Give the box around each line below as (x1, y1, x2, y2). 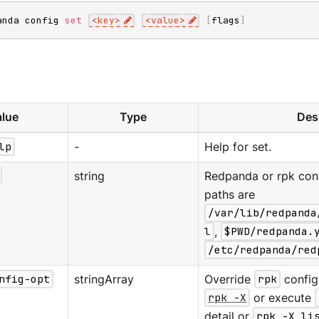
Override (204, 272, 254, 286)
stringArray (73, 272, 134, 286)
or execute (250, 291, 315, 305)
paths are (204, 187, 255, 202)
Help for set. (204, 140, 271, 154)
